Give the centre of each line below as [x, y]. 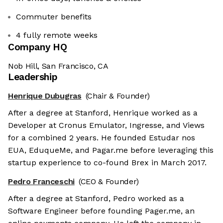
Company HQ [38, 47]
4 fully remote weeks [57, 35]
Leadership [33, 77]
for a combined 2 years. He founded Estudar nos [102, 138]
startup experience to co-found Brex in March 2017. [107, 163]
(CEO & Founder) [109, 182]
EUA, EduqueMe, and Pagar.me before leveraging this [111, 150]
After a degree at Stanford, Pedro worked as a [96, 199]
